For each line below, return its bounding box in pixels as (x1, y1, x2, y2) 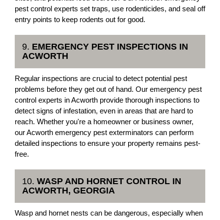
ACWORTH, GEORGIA (22, 186, 115, 195)
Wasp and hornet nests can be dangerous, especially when (15, 209, 203, 217)
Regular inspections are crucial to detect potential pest (15, 74, 187, 82)
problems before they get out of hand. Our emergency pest (15, 85, 202, 93)
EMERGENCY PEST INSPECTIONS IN (32, 42, 188, 52)
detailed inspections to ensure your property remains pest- (15, 139, 200, 147)
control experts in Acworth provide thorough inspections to (15, 96, 199, 104)
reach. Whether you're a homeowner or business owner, (15, 117, 193, 126)
